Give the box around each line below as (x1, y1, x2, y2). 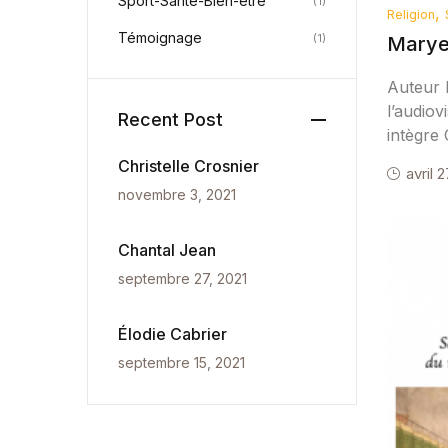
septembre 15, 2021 (118, 354, 245, 371)
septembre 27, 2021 (118, 270, 247, 287)
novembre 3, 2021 (118, 186, 236, 203)
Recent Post (118, 109, 223, 130)
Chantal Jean (118, 240, 216, 260)
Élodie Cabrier (118, 324, 227, 344)
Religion (387, 7, 435, 22)
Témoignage (118, 29, 202, 46)
